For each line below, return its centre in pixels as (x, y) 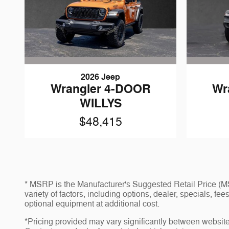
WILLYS (100, 103)
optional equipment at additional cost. (92, 204)
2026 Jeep (100, 77)
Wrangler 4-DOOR (100, 89)
